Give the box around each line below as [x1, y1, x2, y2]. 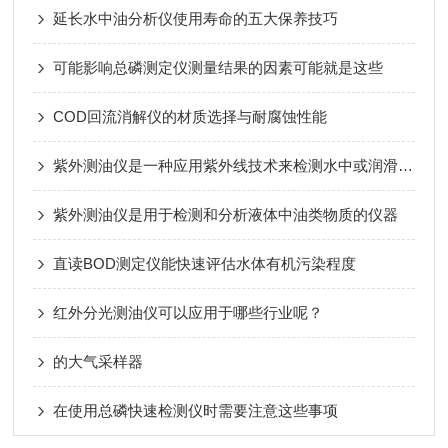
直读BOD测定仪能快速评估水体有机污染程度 [53, 255, 357, 272]
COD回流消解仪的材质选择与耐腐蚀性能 [53, 108, 328, 125]
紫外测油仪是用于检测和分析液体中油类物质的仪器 [53, 206, 399, 223]
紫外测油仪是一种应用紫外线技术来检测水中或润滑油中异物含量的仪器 [398, 157, 414, 174]
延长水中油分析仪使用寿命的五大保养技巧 [53, 10, 339, 27]
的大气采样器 [53, 353, 144, 370]
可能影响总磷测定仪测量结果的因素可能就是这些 [53, 59, 384, 76]
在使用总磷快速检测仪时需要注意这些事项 [53, 402, 339, 419]
